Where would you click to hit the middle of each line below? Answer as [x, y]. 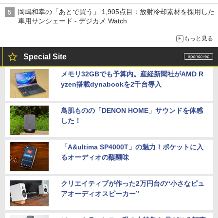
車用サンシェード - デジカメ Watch [73, 21]
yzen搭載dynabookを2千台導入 [111, 84]
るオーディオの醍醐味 [95, 157]
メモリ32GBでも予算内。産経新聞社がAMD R [132, 74]
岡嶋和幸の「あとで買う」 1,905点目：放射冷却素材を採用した [116, 11]
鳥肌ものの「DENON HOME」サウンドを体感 [132, 110]
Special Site [45, 56]
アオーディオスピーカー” [100, 193]
